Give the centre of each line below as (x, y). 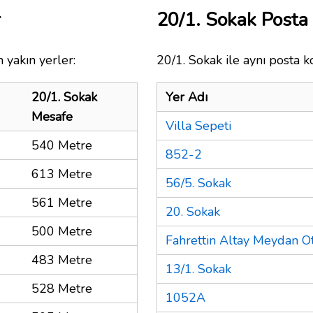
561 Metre (62, 202)
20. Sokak (193, 211)
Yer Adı (187, 97)
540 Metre (62, 145)
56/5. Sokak (198, 183)
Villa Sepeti (198, 125)
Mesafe (52, 116)
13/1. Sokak (198, 269)
